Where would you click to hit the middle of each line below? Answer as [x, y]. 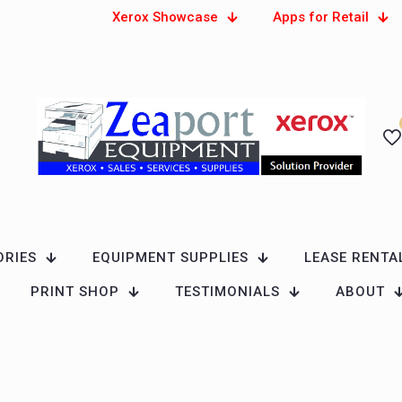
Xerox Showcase [166, 17]
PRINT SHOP [75, 292]
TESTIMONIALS [227, 292]
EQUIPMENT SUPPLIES [170, 258]
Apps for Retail [321, 17]
